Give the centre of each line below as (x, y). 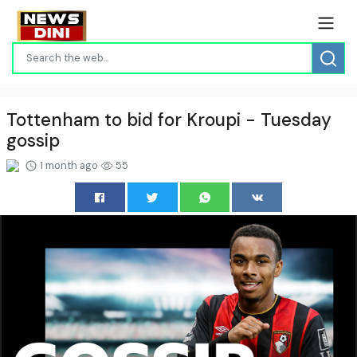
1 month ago (69, 165)
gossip (33, 140)
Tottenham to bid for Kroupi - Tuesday (169, 120)
